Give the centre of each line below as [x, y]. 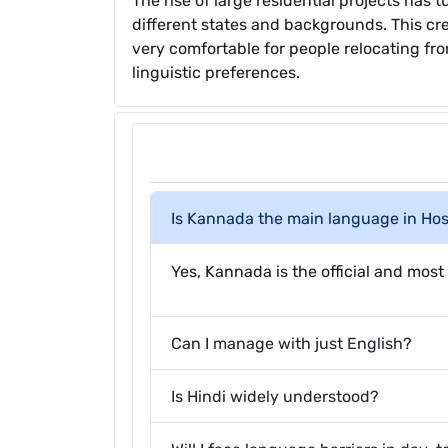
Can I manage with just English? [291, 343]
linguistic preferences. [216, 72]
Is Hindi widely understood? [275, 396]
